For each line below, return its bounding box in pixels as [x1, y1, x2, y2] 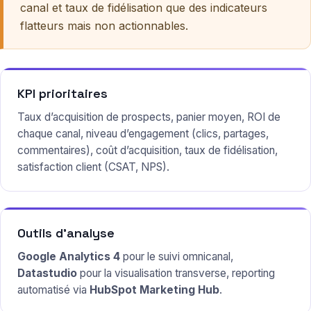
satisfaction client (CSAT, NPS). [17, 160, 169, 174]
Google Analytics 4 [17, 250, 120, 264]
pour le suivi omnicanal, [120, 250, 233, 264]
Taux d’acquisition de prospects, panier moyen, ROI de [17, 110, 280, 124]
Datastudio [17, 267, 77, 280]
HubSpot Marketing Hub [90, 283, 219, 297]
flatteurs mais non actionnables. [20, 19, 188, 33]
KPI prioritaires [17, 85, 108, 102]
